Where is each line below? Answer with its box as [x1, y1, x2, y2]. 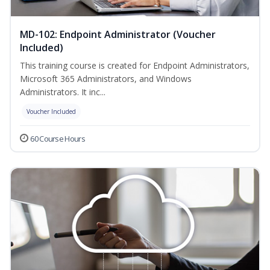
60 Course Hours [30, 133, 85, 145]
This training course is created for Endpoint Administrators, [20, 60, 250, 72]
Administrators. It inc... [20, 86, 105, 98]
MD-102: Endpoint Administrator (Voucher [20, 28, 216, 42]
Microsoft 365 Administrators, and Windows [20, 73, 192, 85]
